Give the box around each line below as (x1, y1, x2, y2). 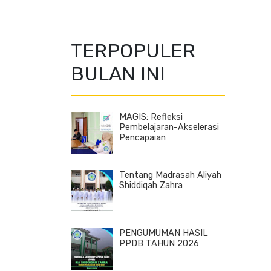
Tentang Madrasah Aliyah (119, 170, 221, 181)
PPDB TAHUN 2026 (119, 238, 199, 249)
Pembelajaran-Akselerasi (119, 122, 219, 133)
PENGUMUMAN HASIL (119, 228, 208, 239)
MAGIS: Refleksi (119, 112, 183, 123)
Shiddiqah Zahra (119, 180, 183, 191)
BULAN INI (71, 62, 165, 85)
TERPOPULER (71, 39, 195, 62)
